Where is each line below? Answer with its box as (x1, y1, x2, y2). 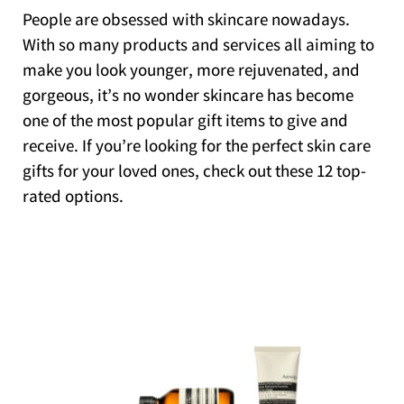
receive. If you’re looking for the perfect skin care (23, 134, 371, 161)
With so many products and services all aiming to (23, 33, 374, 60)
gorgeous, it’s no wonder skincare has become (23, 84, 353, 110)
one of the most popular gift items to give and (23, 109, 348, 135)
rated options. (23, 185, 124, 211)
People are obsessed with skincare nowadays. (23, 8, 350, 34)
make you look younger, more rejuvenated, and (23, 59, 360, 85)
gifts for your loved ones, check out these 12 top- (23, 160, 366, 186)
